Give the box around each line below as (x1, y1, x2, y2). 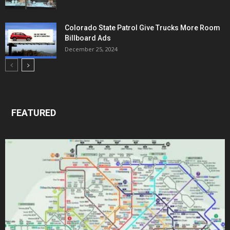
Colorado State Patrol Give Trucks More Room (65, 24, 220, 32)
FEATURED (11, 107, 56, 119)
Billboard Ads (65, 34, 111, 43)
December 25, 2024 (65, 45, 118, 53)
